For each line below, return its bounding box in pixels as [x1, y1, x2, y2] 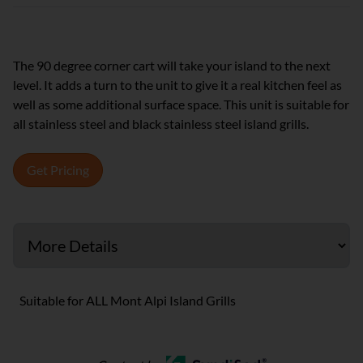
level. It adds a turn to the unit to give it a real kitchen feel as [13, 77, 342, 92]
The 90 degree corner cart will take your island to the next [13, 58, 331, 73]
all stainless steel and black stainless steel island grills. [13, 116, 309, 131]
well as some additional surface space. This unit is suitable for [13, 96, 349, 112]
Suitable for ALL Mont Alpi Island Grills [19, 293, 236, 308]
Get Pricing [27, 162, 89, 177]
